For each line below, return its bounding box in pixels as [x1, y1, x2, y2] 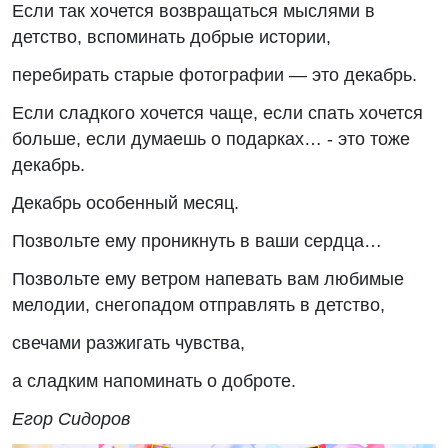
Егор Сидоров [12, 408, 130, 429]
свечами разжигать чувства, [12, 332, 245, 353]
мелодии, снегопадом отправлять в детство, [12, 294, 385, 315]
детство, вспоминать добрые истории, [12, 26, 331, 47]
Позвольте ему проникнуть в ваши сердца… [12, 230, 382, 251]
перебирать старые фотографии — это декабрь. [12, 64, 417, 85]
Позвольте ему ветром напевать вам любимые [12, 268, 404, 289]
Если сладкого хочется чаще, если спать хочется [12, 102, 423, 123]
